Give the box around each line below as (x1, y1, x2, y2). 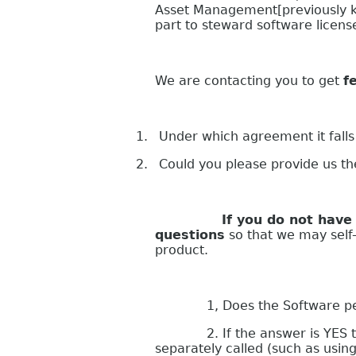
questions (155, 227, 225, 243)
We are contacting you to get (155, 73, 343, 89)
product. (155, 242, 208, 258)
